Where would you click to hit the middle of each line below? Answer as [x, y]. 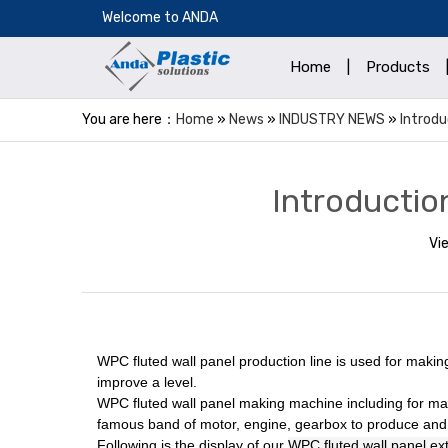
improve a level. [147, 382]
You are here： [129, 119]
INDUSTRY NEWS [332, 119]
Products [398, 67]
